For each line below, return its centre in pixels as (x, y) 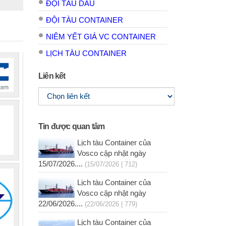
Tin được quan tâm (72, 127)
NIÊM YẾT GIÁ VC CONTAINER (101, 37)
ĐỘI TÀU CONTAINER (84, 20)
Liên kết (52, 76)
